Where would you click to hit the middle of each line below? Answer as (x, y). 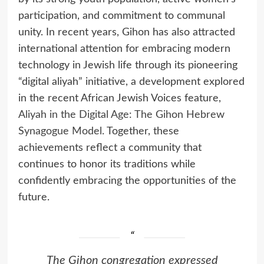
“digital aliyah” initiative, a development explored (131, 82)
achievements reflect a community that (110, 148)
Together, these (141, 132)
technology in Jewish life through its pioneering (128, 66)
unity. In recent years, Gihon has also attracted (126, 33)
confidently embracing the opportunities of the (127, 181)
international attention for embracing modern (124, 49)
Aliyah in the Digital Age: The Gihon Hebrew (121, 115)
